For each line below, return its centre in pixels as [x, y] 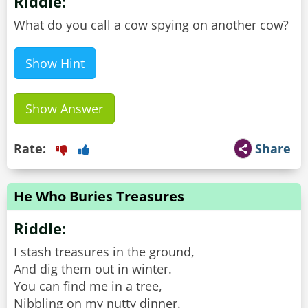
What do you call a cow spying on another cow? [151, 25]
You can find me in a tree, [88, 286]
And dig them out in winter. [93, 269]
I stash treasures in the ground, [104, 252]
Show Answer [64, 109]
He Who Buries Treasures [99, 197]
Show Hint [55, 64]
